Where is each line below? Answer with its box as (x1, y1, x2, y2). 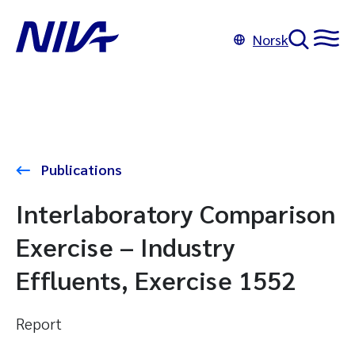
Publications (38, 160, 122, 178)
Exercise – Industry (16, 230, 235, 262)
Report (16, 313, 62, 334)
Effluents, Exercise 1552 (16, 263, 296, 296)
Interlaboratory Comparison (16, 197, 335, 229)
